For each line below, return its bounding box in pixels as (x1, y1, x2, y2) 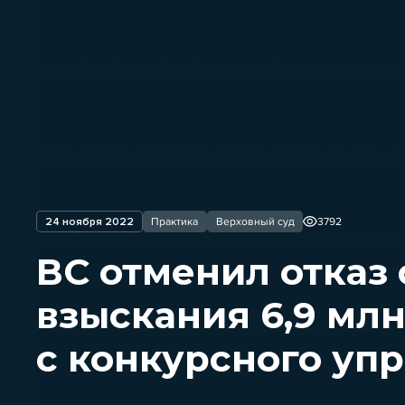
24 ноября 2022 (44, 214, 134, 229)
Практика (151, 214, 199, 229)
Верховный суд (215, 214, 295, 229)
